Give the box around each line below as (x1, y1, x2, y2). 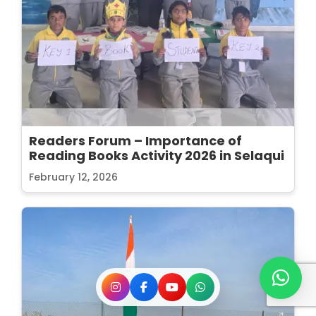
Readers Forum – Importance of (29, 131, 242, 150)
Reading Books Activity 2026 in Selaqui (29, 146, 284, 164)
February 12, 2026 (29, 169, 118, 184)
